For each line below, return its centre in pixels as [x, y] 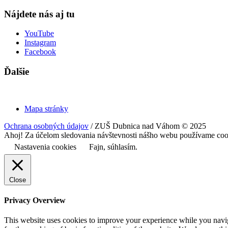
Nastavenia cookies [45, 147]
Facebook [40, 52]
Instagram [40, 43]
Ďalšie [17, 72]
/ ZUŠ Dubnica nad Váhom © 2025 [147, 126]
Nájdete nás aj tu [39, 14]
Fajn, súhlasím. [113, 147]
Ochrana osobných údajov [46, 126]
